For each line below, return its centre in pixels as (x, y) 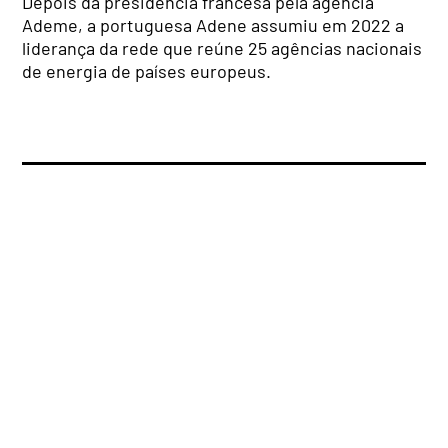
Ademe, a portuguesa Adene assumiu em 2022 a (213, 25)
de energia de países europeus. (147, 71)
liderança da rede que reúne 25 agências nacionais (222, 48)
